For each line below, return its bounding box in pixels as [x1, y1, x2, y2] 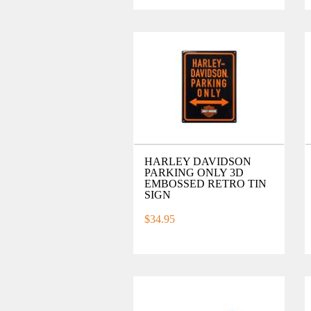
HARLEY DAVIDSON [144, 155, 252, 167]
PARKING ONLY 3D [144, 166, 244, 178]
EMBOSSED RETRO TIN [144, 177, 267, 190]
